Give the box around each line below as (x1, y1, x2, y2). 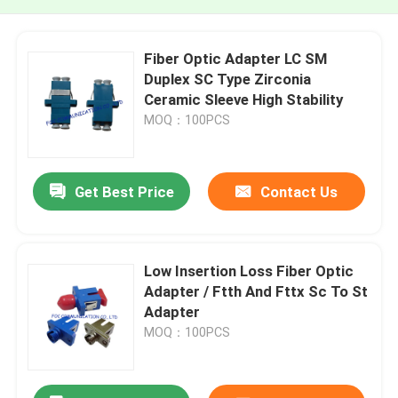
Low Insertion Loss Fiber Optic (144, 261, 354, 280)
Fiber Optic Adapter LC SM (144, 49, 328, 68)
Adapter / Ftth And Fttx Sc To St (144, 282, 369, 300)
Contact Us (259, 183, 338, 202)
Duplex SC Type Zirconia (144, 69, 312, 88)
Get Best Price (74, 183, 174, 202)
